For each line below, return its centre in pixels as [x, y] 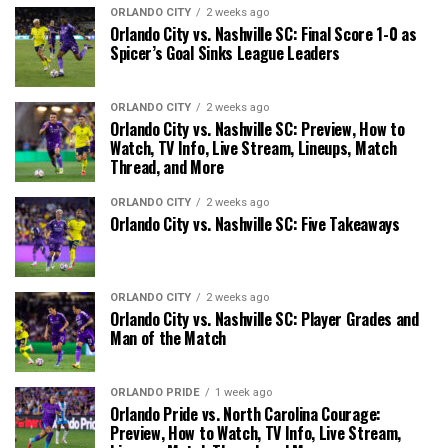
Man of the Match [168, 338]
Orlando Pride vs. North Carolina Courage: [245, 414]
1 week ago [243, 393]
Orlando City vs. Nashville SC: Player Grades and [264, 319]
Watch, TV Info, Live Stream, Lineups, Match [253, 148]
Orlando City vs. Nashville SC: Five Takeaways [255, 224]
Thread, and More [167, 167]
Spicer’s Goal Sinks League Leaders [225, 53]
